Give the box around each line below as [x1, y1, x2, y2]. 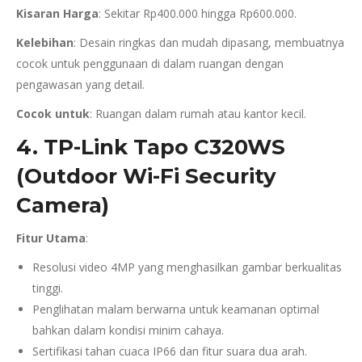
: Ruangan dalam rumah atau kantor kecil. [90, 106, 306, 121]
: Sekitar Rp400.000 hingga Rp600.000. [99, 6, 297, 21]
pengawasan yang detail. [16, 77, 145, 92]
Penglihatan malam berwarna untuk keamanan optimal [32, 301, 319, 317]
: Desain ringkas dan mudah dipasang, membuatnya [74, 35, 344, 50]
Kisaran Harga [16, 6, 99, 21]
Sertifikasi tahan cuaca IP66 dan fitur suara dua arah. [32, 343, 307, 359]
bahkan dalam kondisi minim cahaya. [32, 322, 224, 338]
